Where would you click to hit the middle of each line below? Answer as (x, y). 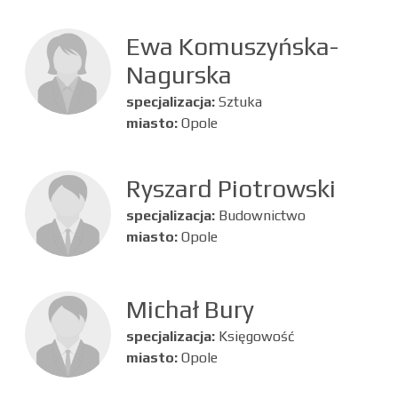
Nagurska (179, 74)
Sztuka (240, 101)
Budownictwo (262, 215)
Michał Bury (190, 309)
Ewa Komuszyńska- (232, 46)
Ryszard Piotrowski (231, 188)
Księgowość (256, 336)
